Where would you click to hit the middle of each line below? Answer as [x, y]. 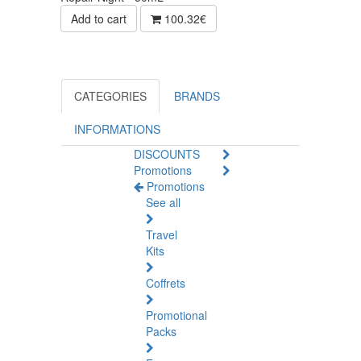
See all [163, 202]
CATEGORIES [110, 96]
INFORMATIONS [117, 129]
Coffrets [166, 283]
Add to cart [99, 19]
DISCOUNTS [167, 154]
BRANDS [197, 96]
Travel [162, 234]
